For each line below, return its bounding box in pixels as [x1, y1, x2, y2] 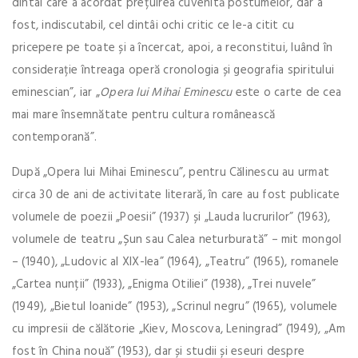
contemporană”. [12, 127, 97, 147]
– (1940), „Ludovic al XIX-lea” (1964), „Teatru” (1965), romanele [12, 252, 340, 272]
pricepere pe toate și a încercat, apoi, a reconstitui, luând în [12, 38, 333, 58]
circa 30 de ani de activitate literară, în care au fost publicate [12, 185, 340, 205]
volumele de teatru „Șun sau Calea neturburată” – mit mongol [12, 229, 342, 249]
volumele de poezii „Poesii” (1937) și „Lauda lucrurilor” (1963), [12, 207, 331, 227]
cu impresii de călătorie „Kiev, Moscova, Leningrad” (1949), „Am [12, 319, 346, 339]
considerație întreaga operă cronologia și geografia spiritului [12, 60, 334, 80]
